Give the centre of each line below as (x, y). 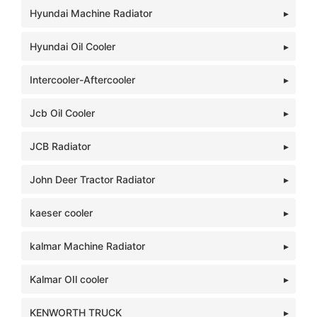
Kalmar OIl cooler (69, 279)
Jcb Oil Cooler (62, 113)
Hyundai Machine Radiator (91, 13)
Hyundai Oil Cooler (73, 46)
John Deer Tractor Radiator (92, 179)
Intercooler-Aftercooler (82, 80)
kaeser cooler (61, 213)
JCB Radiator (60, 146)
